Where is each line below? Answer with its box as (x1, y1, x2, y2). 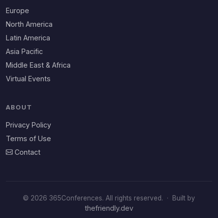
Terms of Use (6, 134, 51, 143)
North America (6, 20, 53, 28)
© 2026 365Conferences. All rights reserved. (23, 194, 165, 202)
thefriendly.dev (85, 204, 133, 212)
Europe (6, 6, 29, 15)
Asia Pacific (6, 47, 43, 55)
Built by (170, 194, 195, 202)
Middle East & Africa (6, 61, 71, 69)
